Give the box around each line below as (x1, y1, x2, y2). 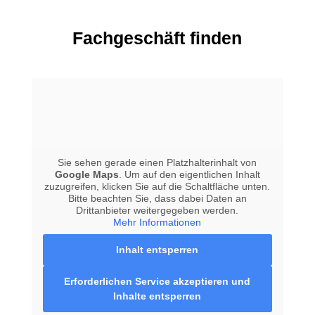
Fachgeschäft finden (72, 27, 243, 48)
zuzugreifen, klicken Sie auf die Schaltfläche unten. (44, 180, 271, 192)
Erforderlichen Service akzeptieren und (64, 275, 251, 287)
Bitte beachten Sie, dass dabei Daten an (67, 192, 247, 204)
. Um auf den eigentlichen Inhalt (118, 168, 260, 180)
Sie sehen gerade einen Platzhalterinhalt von (58, 156, 257, 168)
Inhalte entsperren (113, 290, 202, 302)
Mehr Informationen (113, 216, 202, 228)
